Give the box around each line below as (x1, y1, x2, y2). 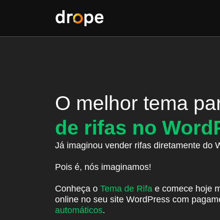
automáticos (55, 205, 103, 215)
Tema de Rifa (100, 184, 152, 193)
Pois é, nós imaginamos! (55, 162, 151, 172)
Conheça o (55, 184, 100, 193)
